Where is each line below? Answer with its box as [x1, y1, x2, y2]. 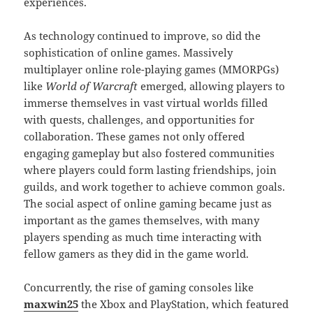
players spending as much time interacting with [24, 230, 263, 245]
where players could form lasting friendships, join [24, 163, 277, 177]
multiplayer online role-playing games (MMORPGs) [24, 62, 279, 77]
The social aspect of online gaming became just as [24, 196, 272, 211]
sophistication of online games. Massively [24, 45, 233, 60]
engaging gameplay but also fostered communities [24, 146, 275, 161]
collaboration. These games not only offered [24, 129, 245, 144]
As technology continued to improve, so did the [24, 29, 261, 43]
